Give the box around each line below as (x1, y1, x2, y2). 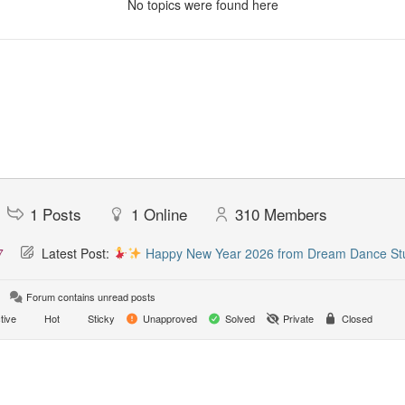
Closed (339, 311, 372, 325)
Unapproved (140, 311, 197, 325)
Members (264, 202, 327, 225)
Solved (222, 311, 255, 325)
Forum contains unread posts (24, 289, 155, 304)
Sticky (85, 311, 115, 325)
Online (144, 202, 187, 225)
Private (280, 311, 314, 325)
